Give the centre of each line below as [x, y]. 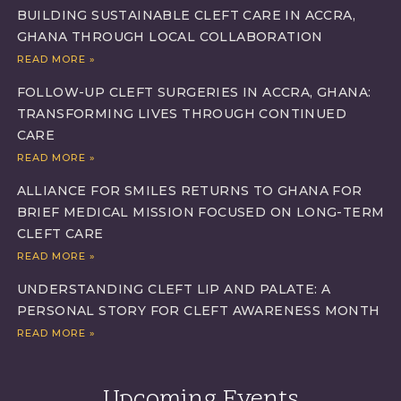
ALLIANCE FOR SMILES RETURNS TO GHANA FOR [189, 190]
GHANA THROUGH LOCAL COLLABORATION [170, 36]
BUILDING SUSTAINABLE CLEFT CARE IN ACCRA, [186, 15]
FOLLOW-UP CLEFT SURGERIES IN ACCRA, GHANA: [194, 92]
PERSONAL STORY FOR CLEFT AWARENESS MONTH [198, 310]
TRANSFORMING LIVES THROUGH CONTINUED [181, 113]
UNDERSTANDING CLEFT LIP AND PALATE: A [174, 289]
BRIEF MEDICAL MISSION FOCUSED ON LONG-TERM [200, 212]
